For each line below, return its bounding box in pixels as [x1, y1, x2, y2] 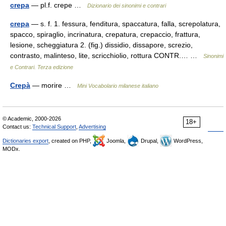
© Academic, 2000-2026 [3, 116, 61, 122]
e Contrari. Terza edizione [10, 64, 73, 70]
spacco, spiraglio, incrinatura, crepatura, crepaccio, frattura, [10, 30, 200, 38]
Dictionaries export [3, 138, 48, 144]
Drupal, [139, 138, 160, 144]
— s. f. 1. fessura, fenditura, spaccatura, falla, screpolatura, [29, 20, 220, 28]
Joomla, [105, 138, 127, 144]
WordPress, [172, 138, 203, 144]
